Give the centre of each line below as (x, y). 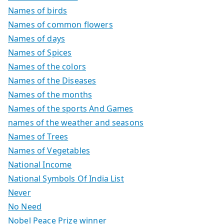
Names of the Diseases (52, 80)
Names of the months (50, 94)
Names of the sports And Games (71, 108)
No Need (25, 206)
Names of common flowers (60, 24)
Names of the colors (47, 66)
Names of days (37, 38)
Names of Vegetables (49, 150)
